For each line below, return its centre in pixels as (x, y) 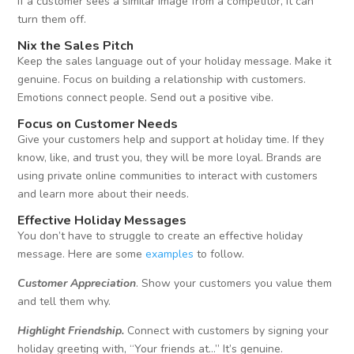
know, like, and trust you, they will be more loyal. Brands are (170, 158)
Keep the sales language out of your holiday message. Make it (175, 62)
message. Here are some (80, 254)
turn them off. (52, 20)
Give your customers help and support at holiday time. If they (171, 140)
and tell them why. (64, 302)
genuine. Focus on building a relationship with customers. (162, 80)
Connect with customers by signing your (227, 331)
